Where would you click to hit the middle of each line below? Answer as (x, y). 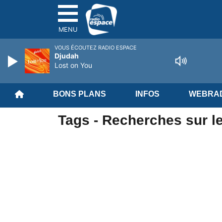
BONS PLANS (79, 94)
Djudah (67, 56)
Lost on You (73, 65)
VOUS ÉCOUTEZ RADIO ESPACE (96, 48)
